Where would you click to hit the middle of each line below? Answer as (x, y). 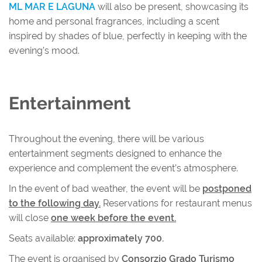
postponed (227, 189)
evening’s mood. (44, 51)
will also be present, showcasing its (172, 7)
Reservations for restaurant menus (176, 203)
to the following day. (55, 203)
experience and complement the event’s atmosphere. (123, 168)
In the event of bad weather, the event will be (106, 189)
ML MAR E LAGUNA (52, 7)
